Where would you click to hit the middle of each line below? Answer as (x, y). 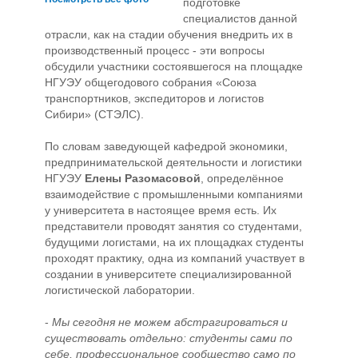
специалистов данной (240, 18)
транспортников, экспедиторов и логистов (154, 98)
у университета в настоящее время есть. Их (161, 210)
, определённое (242, 178)
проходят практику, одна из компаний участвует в (175, 258)
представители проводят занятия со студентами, (173, 226)
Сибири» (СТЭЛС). (94, 114)
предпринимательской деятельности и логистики (173, 162)
